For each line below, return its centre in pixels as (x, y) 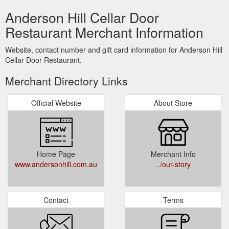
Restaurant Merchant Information (104, 32)
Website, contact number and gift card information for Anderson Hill (114, 49)
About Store (173, 102)
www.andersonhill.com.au (56, 164)
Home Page (56, 154)
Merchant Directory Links (66, 81)
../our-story (173, 164)
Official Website (56, 102)
